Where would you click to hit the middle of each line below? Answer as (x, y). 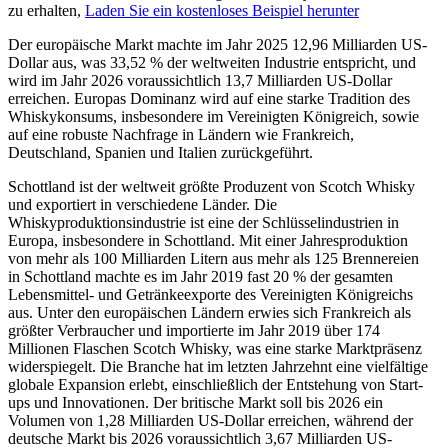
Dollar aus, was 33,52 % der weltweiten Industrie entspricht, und (212, 63)
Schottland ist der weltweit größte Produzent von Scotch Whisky (211, 187)
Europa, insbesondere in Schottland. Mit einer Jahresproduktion (208, 241)
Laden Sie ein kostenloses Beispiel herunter (222, 11)
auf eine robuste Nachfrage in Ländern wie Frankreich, (181, 135)
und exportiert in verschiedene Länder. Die (142, 205)
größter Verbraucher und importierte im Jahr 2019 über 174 (194, 331)
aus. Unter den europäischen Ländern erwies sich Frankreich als (209, 313)
